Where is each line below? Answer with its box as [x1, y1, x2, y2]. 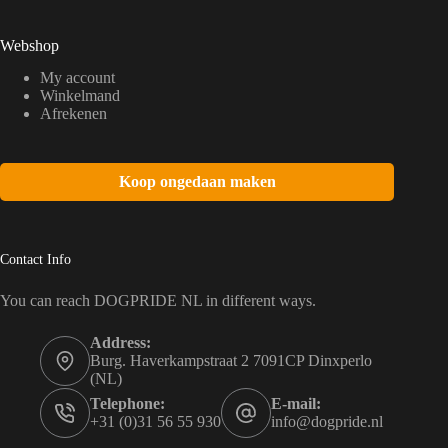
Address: [90, 334, 151, 352]
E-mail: [271, 395, 321, 413]
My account [40, 69, 115, 87]
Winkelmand [40, 87, 120, 105]
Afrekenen [40, 105, 107, 123]
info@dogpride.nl [271, 413, 383, 431]
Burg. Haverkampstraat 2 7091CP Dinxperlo [90, 352, 372, 370]
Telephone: [90, 395, 165, 413]
